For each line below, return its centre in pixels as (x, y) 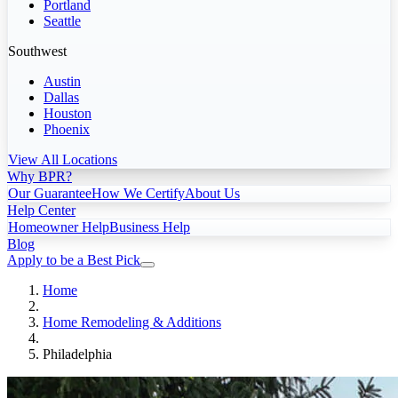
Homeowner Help (59, 227)
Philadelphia (77, 354)
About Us (212, 193)
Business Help (150, 227)
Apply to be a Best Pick (74, 259)
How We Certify (138, 193)
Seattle (62, 20)
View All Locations (63, 159)
